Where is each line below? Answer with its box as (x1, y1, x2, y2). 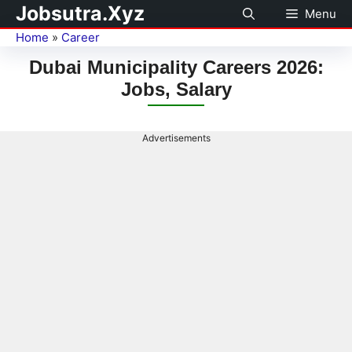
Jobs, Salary (120, 78, 232, 100)
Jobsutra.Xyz (16, 2, 145, 25)
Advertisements (141, 131, 211, 144)
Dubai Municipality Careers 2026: (28, 56, 324, 78)
